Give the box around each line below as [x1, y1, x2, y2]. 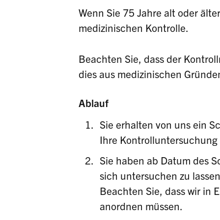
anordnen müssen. [100, 199, 185, 212]
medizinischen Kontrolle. [78, 21, 189, 34]
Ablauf [78, 96, 109, 110]
